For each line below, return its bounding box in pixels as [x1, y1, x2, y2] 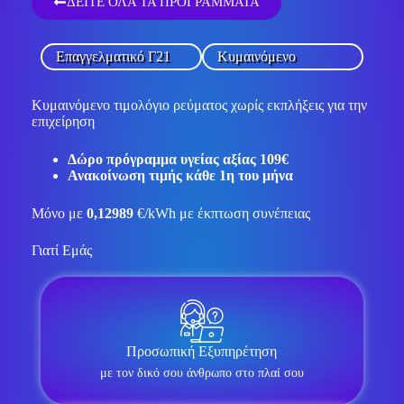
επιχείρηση [31, 113, 95, 129]
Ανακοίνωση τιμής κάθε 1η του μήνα [67, 167, 293, 183]
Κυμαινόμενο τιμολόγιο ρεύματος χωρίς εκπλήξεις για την [31, 96, 367, 113]
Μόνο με [31, 205, 87, 221]
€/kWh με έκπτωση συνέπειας [133, 205, 310, 221]
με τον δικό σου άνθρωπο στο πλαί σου [99, 365, 304, 380]
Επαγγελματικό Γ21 [55, 48, 170, 64]
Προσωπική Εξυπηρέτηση [126, 343, 278, 359]
